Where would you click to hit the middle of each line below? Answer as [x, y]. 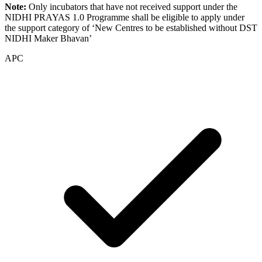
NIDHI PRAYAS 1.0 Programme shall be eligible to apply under [125, 17]
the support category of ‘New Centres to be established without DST [131, 27]
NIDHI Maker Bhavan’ [48, 38]
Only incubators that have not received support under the [133, 6]
